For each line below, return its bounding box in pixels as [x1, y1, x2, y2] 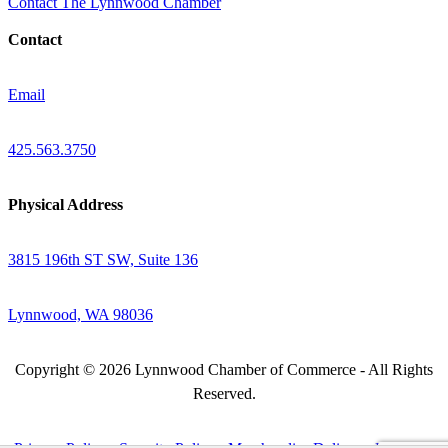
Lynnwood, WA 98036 [8, 305, 153, 323]
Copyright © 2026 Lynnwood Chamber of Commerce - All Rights [15, 360, 433, 378]
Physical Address [8, 195, 123, 213]
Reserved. [192, 384, 256, 402]
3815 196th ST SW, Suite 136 [8, 250, 198, 268]
